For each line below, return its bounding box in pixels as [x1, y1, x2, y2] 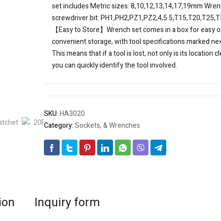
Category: [44, 120, 75, 131]
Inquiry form [35, 194, 100, 212]
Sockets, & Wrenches [75, 120, 140, 131]
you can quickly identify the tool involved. [52, 60, 177, 71]
